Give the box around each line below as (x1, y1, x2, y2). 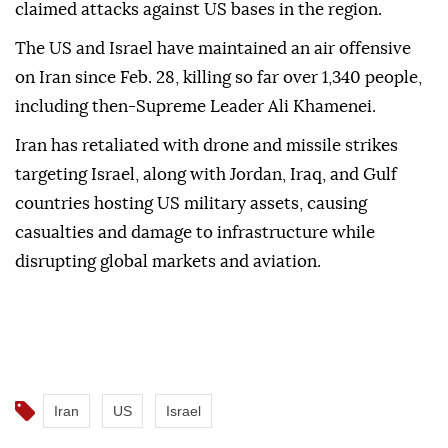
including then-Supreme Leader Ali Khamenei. (15, 98, 376, 116)
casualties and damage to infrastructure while (15, 224, 375, 242)
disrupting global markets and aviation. (15, 253, 321, 271)
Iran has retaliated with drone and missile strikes (15, 137, 398, 155)
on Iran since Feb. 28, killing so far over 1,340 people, (15, 69, 422, 87)
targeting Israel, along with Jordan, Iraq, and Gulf (15, 166, 397, 184)
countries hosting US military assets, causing (15, 195, 367, 213)
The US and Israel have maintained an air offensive (15, 40, 411, 58)
